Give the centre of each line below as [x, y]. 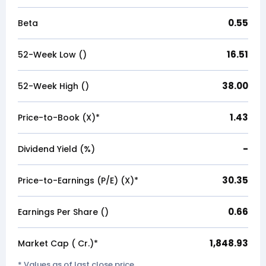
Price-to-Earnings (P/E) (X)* [78, 180]
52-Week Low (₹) [52, 55]
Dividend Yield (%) [56, 149]
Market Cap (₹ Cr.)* [58, 243]
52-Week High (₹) [53, 86]
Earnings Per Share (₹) [63, 212]
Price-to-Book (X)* [59, 118]
